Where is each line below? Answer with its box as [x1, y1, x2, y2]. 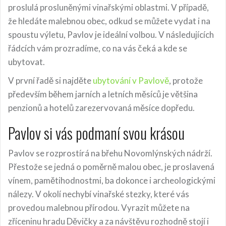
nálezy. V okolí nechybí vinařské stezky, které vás [8, 189, 189, 200]
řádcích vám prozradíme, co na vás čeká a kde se [8, 43, 187, 54]
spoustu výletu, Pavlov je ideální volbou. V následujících [8, 29, 214, 40]
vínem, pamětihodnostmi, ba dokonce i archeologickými [8, 175, 215, 186]
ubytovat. [8, 56, 45, 68]
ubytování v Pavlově [93, 75, 169, 86]
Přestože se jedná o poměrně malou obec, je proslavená [8, 161, 214, 173]
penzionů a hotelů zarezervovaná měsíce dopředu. [8, 102, 195, 114]
